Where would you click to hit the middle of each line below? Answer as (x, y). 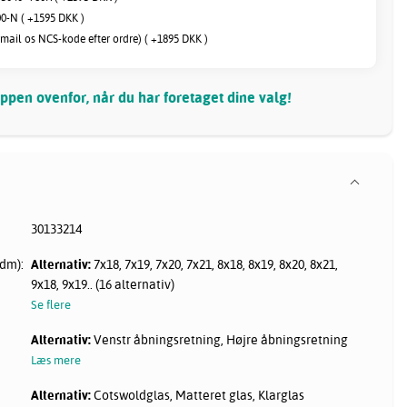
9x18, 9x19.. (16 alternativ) (103, 284)
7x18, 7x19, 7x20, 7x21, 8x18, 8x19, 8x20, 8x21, (215, 264)
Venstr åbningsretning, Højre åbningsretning (220, 339)
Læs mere (56, 359)
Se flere (51, 304)
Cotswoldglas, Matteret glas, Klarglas (198, 395)
